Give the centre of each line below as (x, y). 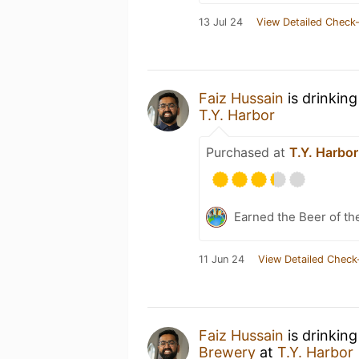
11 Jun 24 (222, 259)
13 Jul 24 (221, 22)
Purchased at (248, 152)
